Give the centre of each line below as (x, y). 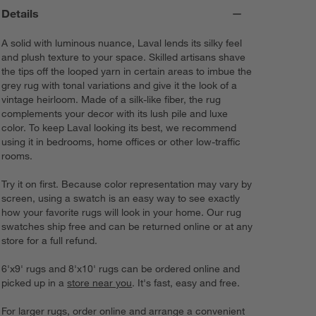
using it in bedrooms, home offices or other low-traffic (121, 142)
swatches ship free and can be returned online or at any (127, 227)
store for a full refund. (50, 241)
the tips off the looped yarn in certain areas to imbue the (127, 72)
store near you (100, 283)
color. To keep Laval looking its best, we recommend (119, 128)
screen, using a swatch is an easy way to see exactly (121, 199)
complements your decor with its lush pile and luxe (115, 114)
